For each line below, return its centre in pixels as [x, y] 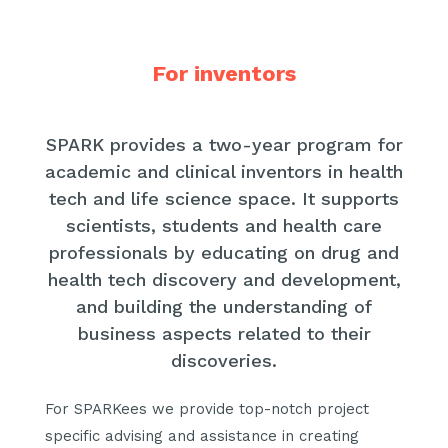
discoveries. [224, 360]
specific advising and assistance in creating [202, 436]
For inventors [224, 73]
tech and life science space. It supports [224, 198]
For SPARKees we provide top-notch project [207, 409]
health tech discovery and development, [224, 279]
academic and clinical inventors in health [224, 171]
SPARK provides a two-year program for [224, 144]
